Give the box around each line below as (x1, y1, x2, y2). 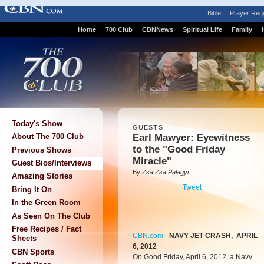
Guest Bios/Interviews (12, 158, 91, 167)
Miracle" (133, 156, 171, 167)
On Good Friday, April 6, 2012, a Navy (133, 253, 252, 261)
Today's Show (12, 118, 62, 128)
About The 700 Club (12, 132, 84, 141)
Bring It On (12, 184, 52, 194)
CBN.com (133, 232, 163, 240)
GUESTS (133, 124, 163, 131)
